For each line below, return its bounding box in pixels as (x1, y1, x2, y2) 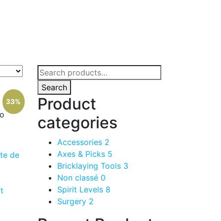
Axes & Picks (57, 149, 108, 159)
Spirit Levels (57, 184, 106, 194)
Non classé (57, 173, 101, 183)
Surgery (57, 196, 89, 206)
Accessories (57, 137, 105, 147)
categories (37, 113, 117, 132)
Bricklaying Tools (57, 161, 123, 171)
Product (37, 94, 96, 113)
